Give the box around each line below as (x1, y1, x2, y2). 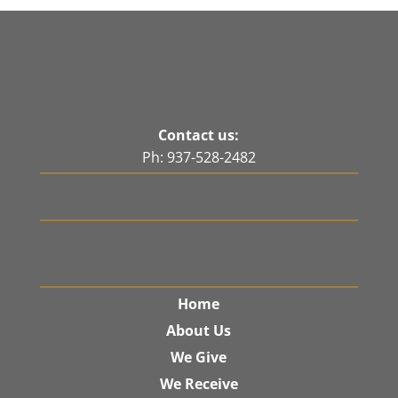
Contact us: (158, 125, 240, 145)
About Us (166, 321, 232, 340)
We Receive (159, 374, 238, 394)
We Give (171, 347, 227, 367)
